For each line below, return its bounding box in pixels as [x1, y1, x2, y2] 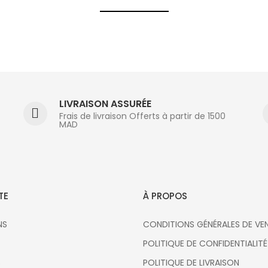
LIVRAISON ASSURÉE [59, 96, 151, 111]
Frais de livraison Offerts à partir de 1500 [59, 109, 226, 122]
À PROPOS [143, 190, 187, 202]
